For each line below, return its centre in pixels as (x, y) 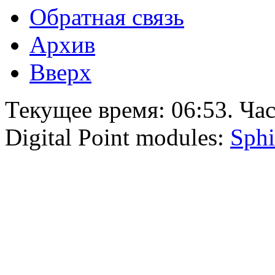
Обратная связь (107, 17)
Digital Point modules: (118, 137)
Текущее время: (88, 109)
